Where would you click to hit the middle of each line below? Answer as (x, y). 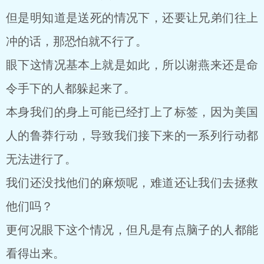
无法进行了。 (41, 159)
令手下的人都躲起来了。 (71, 88)
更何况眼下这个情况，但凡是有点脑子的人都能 (132, 230)
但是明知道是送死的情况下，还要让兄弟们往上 (132, 18)
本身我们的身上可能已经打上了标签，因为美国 (132, 112)
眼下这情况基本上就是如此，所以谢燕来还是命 (132, 65)
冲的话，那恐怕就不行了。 (77, 41)
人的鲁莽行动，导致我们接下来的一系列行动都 (132, 136)
